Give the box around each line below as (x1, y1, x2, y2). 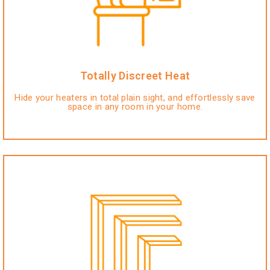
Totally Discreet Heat (80, 69, 190, 82)
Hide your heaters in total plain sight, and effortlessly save (14, 92, 256, 103)
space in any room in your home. (67, 101, 203, 112)
